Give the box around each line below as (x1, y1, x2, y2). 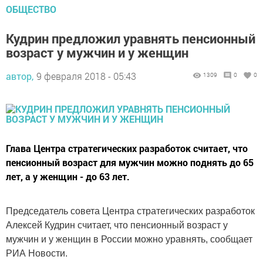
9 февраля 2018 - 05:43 (36, 70, 136, 82)
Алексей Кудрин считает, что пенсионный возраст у (6, 220, 228, 230)
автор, (6, 70, 33, 82)
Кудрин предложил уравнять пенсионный (6, 30, 255, 47)
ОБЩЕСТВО (6, 3, 56, 15)
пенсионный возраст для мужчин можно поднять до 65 (6, 156, 254, 168)
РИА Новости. (6, 248, 68, 258)
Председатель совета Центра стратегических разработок (6, 206, 255, 216)
